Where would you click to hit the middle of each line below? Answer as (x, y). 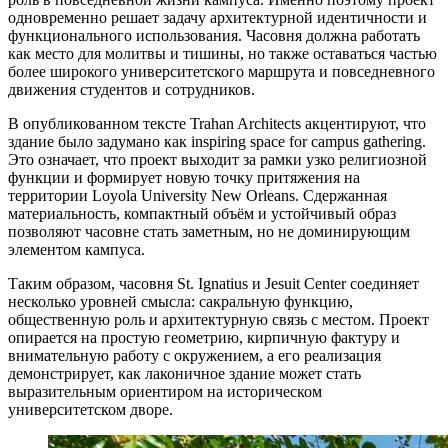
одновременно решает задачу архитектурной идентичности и (217, 17)
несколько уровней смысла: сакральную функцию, (180, 301)
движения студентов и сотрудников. (131, 89)
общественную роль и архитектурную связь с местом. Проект (218, 319)
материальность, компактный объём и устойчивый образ (202, 213)
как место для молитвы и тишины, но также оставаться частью (222, 53)
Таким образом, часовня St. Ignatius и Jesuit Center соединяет (213, 283)
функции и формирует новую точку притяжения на (184, 177)
